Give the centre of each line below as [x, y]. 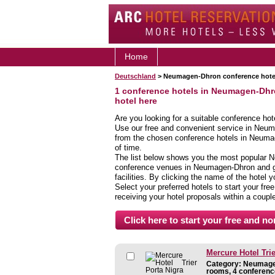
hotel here [136, 101]
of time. [128, 147]
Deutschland [135, 76]
